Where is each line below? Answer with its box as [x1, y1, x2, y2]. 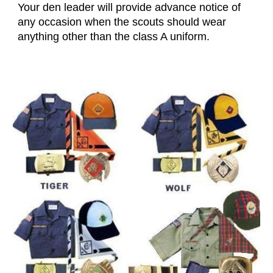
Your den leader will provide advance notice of [18, 1, 241, 14]
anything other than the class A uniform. [18, 30, 210, 43]
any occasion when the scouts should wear [18, 16, 227, 29]
